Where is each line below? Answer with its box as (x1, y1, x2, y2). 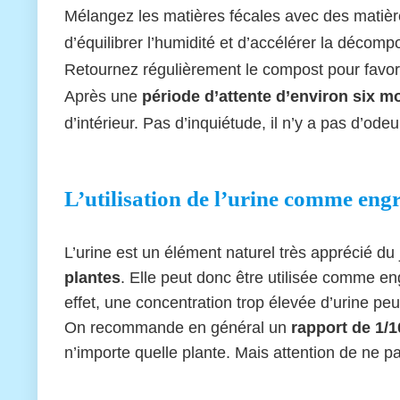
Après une (64, 87, 142, 105)
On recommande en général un (64, 318, 291, 337)
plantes (64, 268, 121, 287)
